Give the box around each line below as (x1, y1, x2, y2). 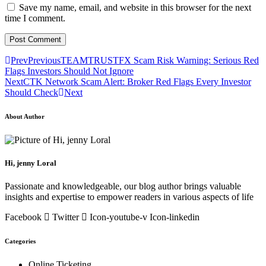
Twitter (52, 212, 79, 223)
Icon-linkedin (150, 212, 199, 223)
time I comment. (5, 13, 65, 24)
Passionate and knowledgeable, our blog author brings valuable (5, 181, 241, 192)
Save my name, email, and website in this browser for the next (19, 2, 251, 13)
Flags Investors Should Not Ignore (5, 66, 134, 77)
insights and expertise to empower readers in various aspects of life (5, 192, 254, 202)
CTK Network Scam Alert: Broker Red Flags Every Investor (23, 77, 251, 87)
